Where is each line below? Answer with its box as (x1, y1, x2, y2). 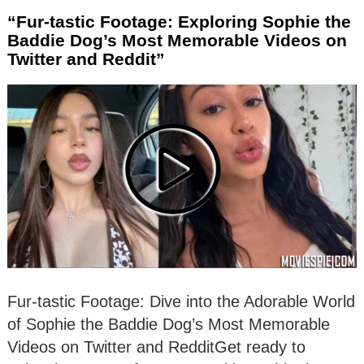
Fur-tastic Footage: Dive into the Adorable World (7, 292, 355, 310)
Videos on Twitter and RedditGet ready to (7, 337, 305, 356)
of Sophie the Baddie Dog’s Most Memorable (7, 314, 330, 333)
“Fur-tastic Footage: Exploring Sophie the (7, 11, 351, 31)
